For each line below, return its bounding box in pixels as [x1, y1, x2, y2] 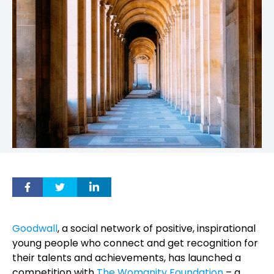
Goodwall [12, 221, 57, 235]
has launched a [166, 251, 241, 265]
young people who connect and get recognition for [12, 236, 258, 250]
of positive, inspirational [143, 221, 256, 235]
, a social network [57, 221, 143, 235]
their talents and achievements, [12, 251, 166, 265]
